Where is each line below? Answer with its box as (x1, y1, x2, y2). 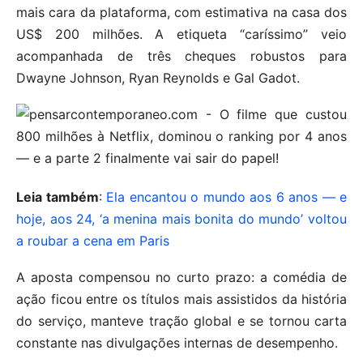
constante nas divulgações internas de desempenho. (16, 334, 338, 351)
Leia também (16, 188, 99, 205)
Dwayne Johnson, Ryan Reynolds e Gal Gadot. (16, 69, 300, 86)
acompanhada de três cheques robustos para (16, 47, 347, 64)
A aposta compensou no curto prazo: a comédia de (16, 268, 347, 285)
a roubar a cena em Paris (16, 232, 169, 249)
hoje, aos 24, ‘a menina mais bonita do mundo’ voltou (16, 210, 347, 227)
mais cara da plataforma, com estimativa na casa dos (16, 3, 347, 20)
